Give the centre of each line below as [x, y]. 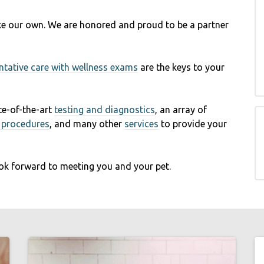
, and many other [87, 124]
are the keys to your [181, 67]
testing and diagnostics [105, 110]
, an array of [181, 110]
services [141, 124]
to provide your [193, 124]
